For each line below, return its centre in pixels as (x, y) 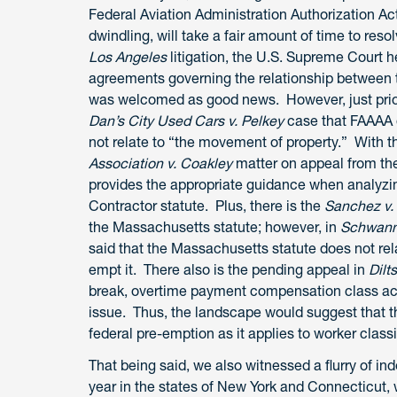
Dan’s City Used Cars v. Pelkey (186, 120)
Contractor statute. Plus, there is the (206, 205)
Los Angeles (128, 56)
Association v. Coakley (160, 163)
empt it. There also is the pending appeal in (229, 269)
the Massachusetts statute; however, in (214, 226)
